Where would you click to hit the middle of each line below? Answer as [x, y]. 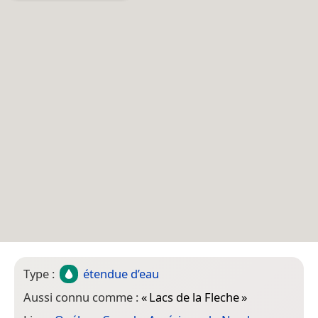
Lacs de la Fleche [194, 297]
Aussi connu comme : [82, 297]
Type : [40, 273]
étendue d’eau [121, 273]
